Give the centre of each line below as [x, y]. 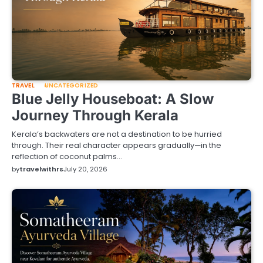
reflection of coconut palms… [67, 157]
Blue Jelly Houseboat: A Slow [113, 99]
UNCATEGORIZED [71, 86]
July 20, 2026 [85, 169]
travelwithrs [41, 169]
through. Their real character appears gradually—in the [117, 146]
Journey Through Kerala [95, 116]
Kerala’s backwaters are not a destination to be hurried [117, 134]
